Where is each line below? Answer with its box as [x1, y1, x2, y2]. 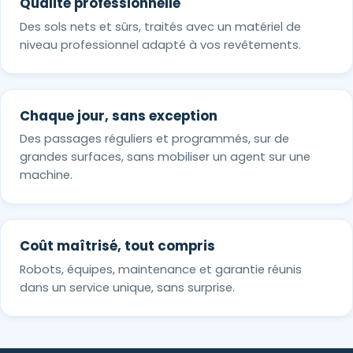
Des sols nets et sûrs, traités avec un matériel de [20, 18, 301, 35]
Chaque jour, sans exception [20, 106, 217, 125]
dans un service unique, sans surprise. [20, 279, 235, 295]
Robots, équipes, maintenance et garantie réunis [20, 261, 302, 277]
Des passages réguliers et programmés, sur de [20, 131, 289, 147]
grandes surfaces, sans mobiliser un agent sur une [20, 149, 310, 165]
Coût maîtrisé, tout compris [20, 236, 215, 256]
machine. [20, 167, 72, 184]
